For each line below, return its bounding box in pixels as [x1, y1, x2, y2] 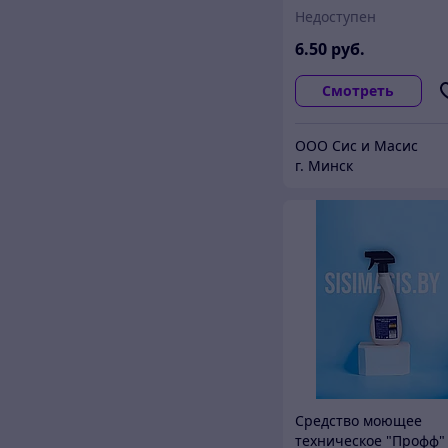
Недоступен [295, 6, 377, 26]
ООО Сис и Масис [295, 135, 419, 155]
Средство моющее [295, 410, 423, 430]
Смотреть [322, 80, 395, 100]
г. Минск [295, 155, 354, 175]
